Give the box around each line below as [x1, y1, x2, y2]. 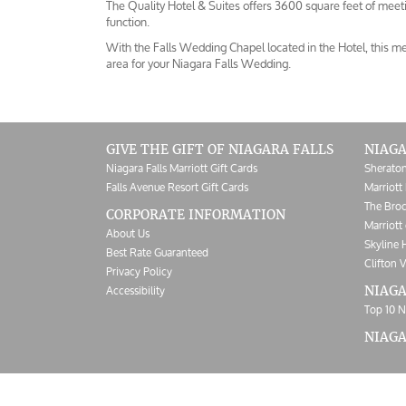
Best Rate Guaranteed [106, 240, 208, 264]
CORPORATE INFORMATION [106, 206, 285, 223]
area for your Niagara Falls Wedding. [106, 51, 291, 76]
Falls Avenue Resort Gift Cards [106, 175, 248, 198]
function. [106, 9, 150, 34]
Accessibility [106, 278, 165, 302]
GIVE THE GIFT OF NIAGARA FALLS [106, 140, 333, 158]
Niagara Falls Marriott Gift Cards [106, 156, 257, 179]
